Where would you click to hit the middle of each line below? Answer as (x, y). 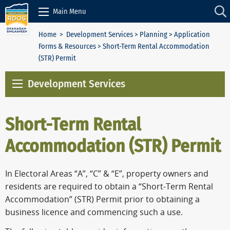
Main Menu (70, 11)
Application (192, 35)
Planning (154, 35)
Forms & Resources (67, 46)
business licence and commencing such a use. (94, 213)
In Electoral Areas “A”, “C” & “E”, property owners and (107, 174)
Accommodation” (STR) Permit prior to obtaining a (102, 200)
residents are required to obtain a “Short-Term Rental (109, 187)
